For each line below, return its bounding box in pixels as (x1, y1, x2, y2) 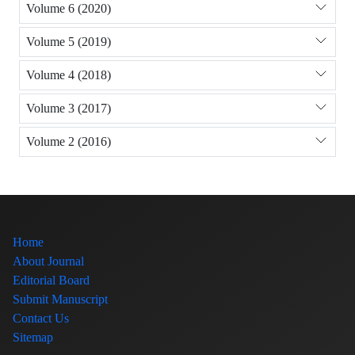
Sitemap (13, 329, 53, 345)
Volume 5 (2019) (26, 34, 111, 50)
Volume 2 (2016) (26, 134, 111, 150)
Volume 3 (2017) (26, 101, 111, 116)
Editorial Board (13, 272, 90, 288)
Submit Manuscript (13, 291, 108, 307)
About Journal (13, 253, 84, 269)
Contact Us (13, 310, 69, 326)
